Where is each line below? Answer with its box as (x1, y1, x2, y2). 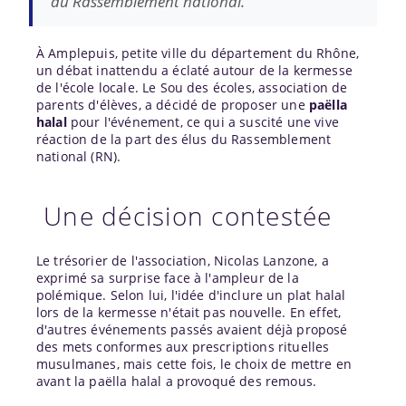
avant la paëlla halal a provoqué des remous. (36, 372, 317, 390)
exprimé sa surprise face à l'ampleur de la (36, 268, 299, 286)
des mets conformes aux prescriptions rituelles (36, 337, 330, 355)
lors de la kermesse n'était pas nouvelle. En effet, (36, 303, 342, 321)
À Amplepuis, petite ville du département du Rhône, (36, 43, 360, 62)
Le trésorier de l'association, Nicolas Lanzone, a (36, 251, 329, 269)
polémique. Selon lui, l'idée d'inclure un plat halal (36, 285, 346, 304)
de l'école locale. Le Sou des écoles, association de (36, 78, 348, 96)
